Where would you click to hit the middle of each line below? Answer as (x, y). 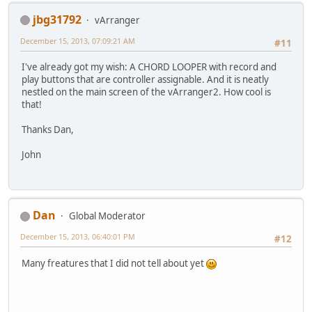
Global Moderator (107, 216)
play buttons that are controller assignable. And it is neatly (145, 80)
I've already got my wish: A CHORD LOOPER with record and (149, 67)
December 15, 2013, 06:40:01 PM (78, 237)
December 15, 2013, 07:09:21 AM (78, 40)
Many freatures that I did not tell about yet (114, 263)
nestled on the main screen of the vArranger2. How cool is (146, 92)
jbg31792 (57, 19)
